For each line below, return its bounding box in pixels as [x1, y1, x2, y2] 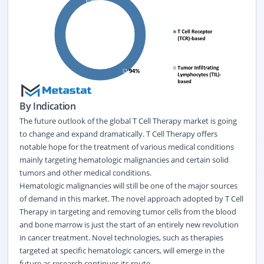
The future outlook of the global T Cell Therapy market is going [19, 115, 237, 126]
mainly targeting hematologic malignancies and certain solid [19, 154, 229, 165]
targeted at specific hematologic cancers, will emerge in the [19, 245, 225, 256]
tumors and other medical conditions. [19, 167, 151, 178]
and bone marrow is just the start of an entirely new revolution [19, 219, 239, 230]
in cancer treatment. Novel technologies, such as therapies [19, 232, 223, 243]
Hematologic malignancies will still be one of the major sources [19, 180, 237, 191]
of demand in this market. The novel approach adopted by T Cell [19, 193, 243, 204]
